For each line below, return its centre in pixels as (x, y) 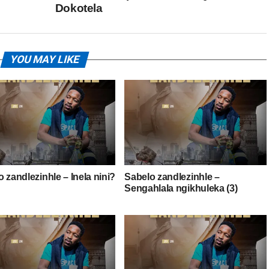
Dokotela (79, 8)
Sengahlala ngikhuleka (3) (181, 188)
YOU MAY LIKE (44, 59)
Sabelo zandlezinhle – (172, 177)
